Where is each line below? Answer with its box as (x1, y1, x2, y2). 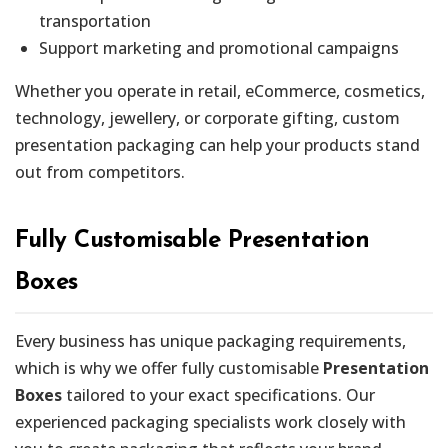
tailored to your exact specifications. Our (62, 383, 375, 406)
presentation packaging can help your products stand (15, 133, 420, 156)
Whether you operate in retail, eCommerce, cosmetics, (15, 79, 425, 102)
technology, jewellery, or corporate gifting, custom (15, 106, 400, 129)
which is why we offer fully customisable (15, 356, 323, 379)
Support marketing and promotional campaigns (39, 36, 399, 59)
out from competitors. (15, 160, 185, 183)
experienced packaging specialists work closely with (15, 410, 406, 433)
